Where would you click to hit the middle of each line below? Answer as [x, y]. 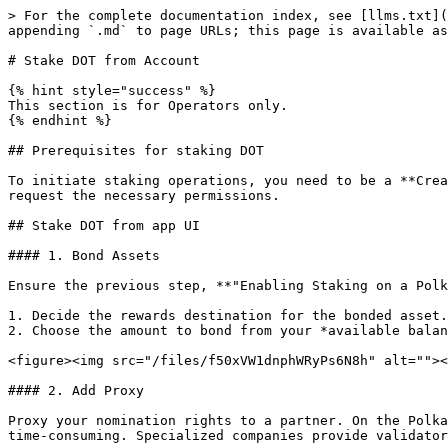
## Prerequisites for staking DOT [136, 150]
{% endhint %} [60, 120]
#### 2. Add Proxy [76, 390]
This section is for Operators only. [148, 105]
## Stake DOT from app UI [104, 225]
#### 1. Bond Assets [84, 255]
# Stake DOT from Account [104, 60]
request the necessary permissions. [144, 195]
